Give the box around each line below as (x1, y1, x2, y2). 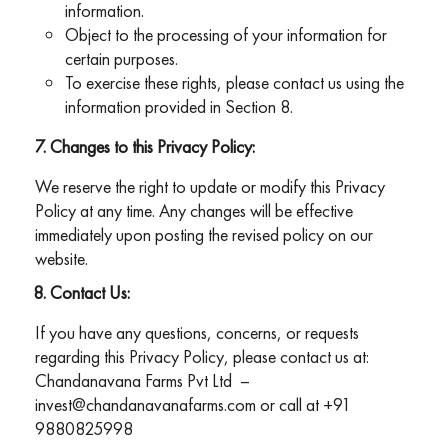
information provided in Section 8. (65, 95, 293, 119)
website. (35, 247, 88, 271)
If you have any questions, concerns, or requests (35, 321, 359, 345)
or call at (256, 393, 323, 417)
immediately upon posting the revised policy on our (35, 223, 373, 247)
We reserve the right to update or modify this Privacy (35, 175, 385, 199)
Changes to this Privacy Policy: (50, 135, 255, 159)
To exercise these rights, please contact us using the (65, 71, 404, 95)
